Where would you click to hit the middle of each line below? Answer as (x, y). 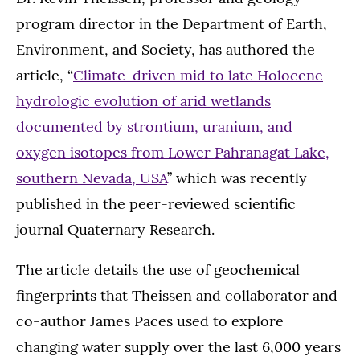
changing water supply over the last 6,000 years (178, 347)
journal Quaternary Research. (115, 230)
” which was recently (237, 178)
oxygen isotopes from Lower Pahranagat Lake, (173, 153)
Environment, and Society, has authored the (166, 50)
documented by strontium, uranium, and (154, 127)
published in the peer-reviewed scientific (156, 204)
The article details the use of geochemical (158, 270)
